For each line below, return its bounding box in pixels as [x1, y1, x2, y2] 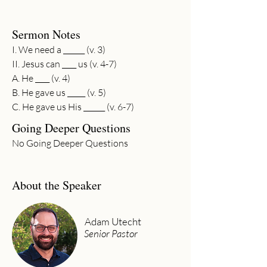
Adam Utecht [85, 215, 141, 228]
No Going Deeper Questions [12, 137, 128, 149]
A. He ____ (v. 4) [12, 72, 70, 84]
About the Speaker [12, 177, 101, 193]
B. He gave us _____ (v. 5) [12, 86, 106, 98]
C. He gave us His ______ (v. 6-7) [12, 101, 134, 113]
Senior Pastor [84, 227, 138, 240]
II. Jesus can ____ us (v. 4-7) [12, 58, 117, 70]
